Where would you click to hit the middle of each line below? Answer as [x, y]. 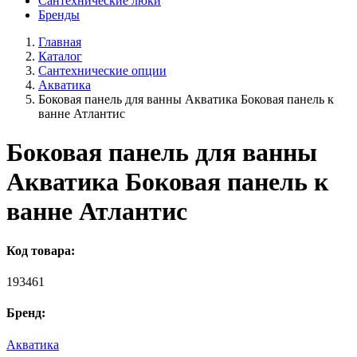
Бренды [59, 15]
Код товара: [41, 250]
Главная [60, 42]
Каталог [60, 56]
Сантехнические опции [102, 71]
